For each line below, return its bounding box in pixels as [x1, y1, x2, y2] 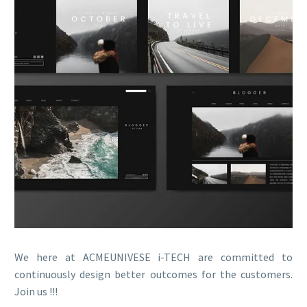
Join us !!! [14, 284, 58, 299]
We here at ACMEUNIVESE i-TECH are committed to [14, 250, 293, 265]
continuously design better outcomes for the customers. [14, 267, 293, 282]
